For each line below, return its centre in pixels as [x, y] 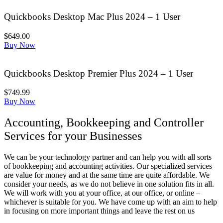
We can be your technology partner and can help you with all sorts [108, 157]
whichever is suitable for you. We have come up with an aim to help [111, 202]
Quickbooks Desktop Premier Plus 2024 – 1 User [99, 73]
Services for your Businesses [73, 136]
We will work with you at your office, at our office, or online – [102, 193]
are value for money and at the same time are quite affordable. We [107, 175]
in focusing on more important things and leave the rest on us [99, 211]
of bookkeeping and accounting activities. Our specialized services [108, 166]
